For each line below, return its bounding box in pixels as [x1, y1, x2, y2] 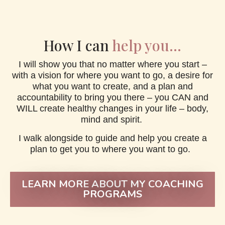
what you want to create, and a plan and [32, 81, 193, 92]
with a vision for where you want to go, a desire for [12, 70, 213, 81]
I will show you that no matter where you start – [18, 59, 207, 70]
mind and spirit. [80, 115, 145, 125]
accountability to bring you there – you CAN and [17, 92, 208, 103]
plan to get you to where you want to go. [30, 144, 195, 154]
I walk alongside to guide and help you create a [18, 133, 207, 143]
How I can [44, 36, 109, 55]
